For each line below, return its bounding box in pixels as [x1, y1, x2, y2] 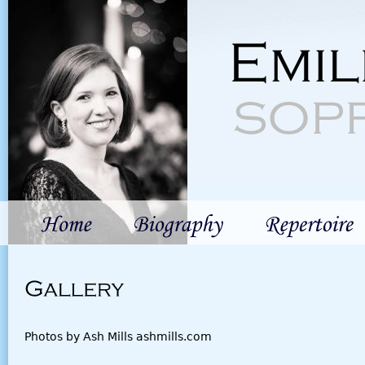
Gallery [24, 275, 123, 301]
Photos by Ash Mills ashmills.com [24, 330, 212, 343]
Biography [132, 212, 222, 239]
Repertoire [263, 212, 353, 239]
